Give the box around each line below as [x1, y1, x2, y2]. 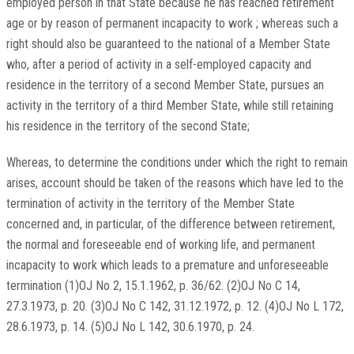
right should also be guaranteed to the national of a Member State [6, 36, 330, 52]
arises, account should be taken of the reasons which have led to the [6, 175, 344, 191]
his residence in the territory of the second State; [6, 119, 250, 134]
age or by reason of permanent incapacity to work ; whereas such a [6, 16, 338, 32]
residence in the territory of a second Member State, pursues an [6, 77, 324, 93]
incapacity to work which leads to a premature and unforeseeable [6, 258, 329, 273]
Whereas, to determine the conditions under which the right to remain [6, 155, 348, 171]
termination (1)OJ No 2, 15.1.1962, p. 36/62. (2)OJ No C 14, [6, 278, 300, 294]
